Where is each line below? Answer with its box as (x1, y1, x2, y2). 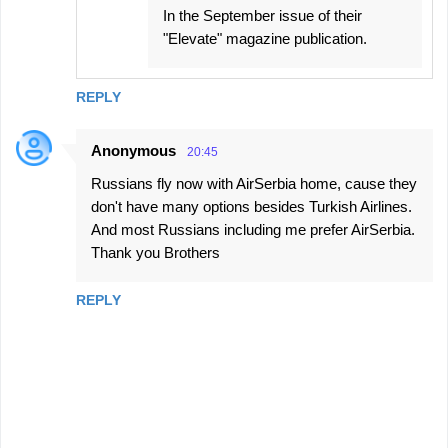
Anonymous (91, 141, 176, 159)
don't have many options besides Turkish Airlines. (91, 197, 412, 215)
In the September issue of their (163, 6, 362, 24)
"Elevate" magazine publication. (163, 29, 367, 47)
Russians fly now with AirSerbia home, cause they (91, 174, 417, 192)
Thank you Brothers (91, 243, 220, 261)
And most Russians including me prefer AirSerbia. (91, 220, 415, 238)
